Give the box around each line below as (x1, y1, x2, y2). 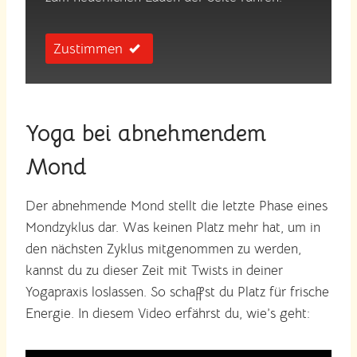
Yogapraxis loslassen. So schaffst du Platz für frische (25, 284, 329, 301)
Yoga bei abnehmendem (25, 120, 266, 148)
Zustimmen (53, 40, 123, 58)
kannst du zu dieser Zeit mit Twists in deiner (25, 262, 283, 280)
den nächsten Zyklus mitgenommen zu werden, (25, 241, 301, 258)
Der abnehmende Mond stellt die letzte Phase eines (25, 198, 328, 215)
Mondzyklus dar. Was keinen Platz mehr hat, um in (25, 219, 320, 237)
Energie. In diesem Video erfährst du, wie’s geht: (25, 305, 310, 323)
